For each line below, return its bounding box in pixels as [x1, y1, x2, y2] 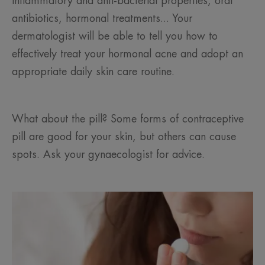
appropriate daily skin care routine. [12, 66, 178, 77]
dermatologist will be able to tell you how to [12, 31, 218, 42]
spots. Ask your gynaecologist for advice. [12, 149, 205, 160]
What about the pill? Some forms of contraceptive [12, 114, 244, 125]
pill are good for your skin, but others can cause [12, 131, 236, 143]
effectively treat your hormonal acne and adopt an [12, 49, 243, 60]
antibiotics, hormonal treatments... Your [12, 13, 192, 24]
